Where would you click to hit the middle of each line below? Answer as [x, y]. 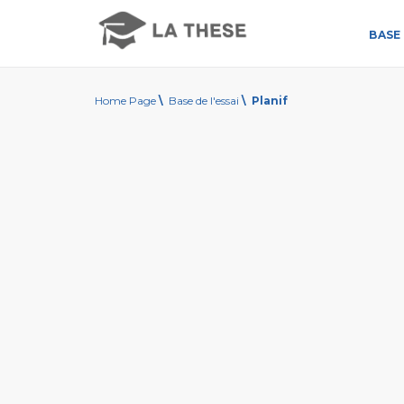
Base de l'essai [204, 101]
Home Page [125, 101]
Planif [270, 101]
